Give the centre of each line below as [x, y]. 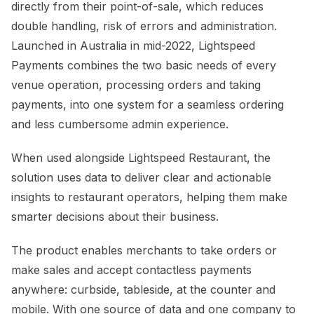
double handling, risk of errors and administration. [144, 26]
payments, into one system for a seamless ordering [148, 104]
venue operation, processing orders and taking [136, 84]
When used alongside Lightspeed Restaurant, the [141, 157]
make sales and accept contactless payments [131, 269]
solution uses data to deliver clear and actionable [141, 177]
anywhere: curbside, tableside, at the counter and [143, 289]
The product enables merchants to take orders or [144, 250]
